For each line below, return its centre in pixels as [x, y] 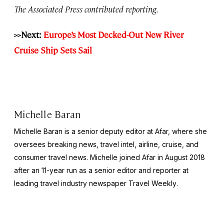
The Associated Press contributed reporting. [86, 9]
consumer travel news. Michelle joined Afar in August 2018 [109, 157]
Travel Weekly [152, 183]
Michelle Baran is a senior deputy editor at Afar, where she [110, 131]
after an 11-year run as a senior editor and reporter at [101, 170]
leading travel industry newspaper [71, 183]
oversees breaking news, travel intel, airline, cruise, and [106, 144]
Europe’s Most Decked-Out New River [114, 35]
